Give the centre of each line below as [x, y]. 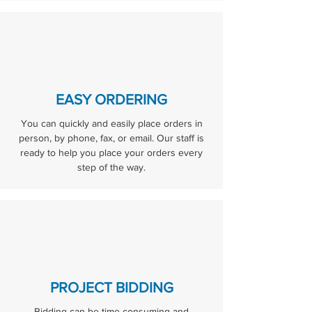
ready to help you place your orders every [111, 153]
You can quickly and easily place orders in [111, 123]
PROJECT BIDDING [111, 287]
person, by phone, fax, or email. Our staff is [111, 138]
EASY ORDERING [111, 99]
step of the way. [111, 167]
